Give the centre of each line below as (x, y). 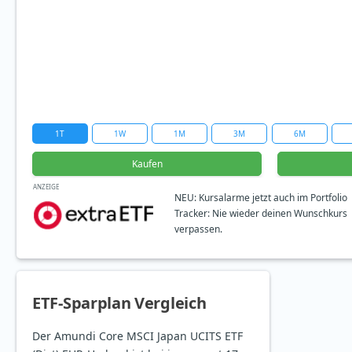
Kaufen (147, 164)
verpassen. (198, 229)
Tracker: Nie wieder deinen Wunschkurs (261, 213)
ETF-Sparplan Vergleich (119, 303)
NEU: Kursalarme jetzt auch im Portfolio (261, 197)
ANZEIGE (46, 187)
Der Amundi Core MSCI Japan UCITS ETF (137, 336)
